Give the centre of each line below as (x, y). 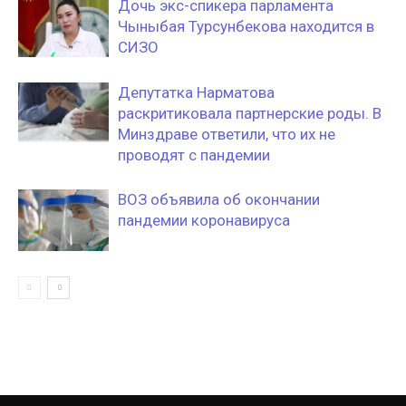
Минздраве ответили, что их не (227, 134)
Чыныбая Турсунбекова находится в (246, 26)
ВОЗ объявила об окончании (219, 199)
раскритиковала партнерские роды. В (250, 113)
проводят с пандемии (194, 155)
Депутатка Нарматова (196, 92)
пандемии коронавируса (204, 220)
